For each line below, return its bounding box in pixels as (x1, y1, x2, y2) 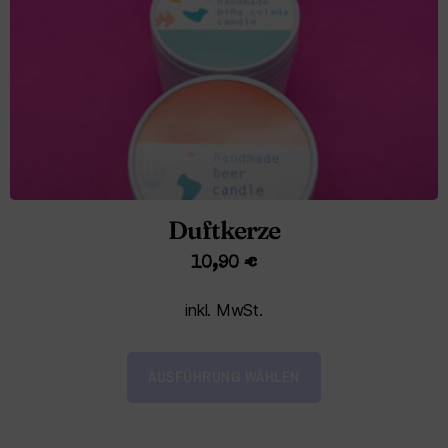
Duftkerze (168, 214, 280, 245)
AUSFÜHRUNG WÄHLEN (148, 366, 300, 388)
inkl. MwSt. (185, 299, 263, 320)
